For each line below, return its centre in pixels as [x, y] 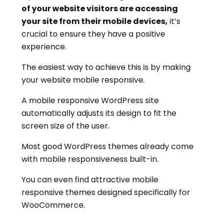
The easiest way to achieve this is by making [106, 67]
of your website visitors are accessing [100, 9]
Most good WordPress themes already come [108, 147]
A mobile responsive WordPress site [90, 101]
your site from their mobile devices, [95, 22]
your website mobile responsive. [83, 80]
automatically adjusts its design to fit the [99, 113]
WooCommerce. [53, 205]
